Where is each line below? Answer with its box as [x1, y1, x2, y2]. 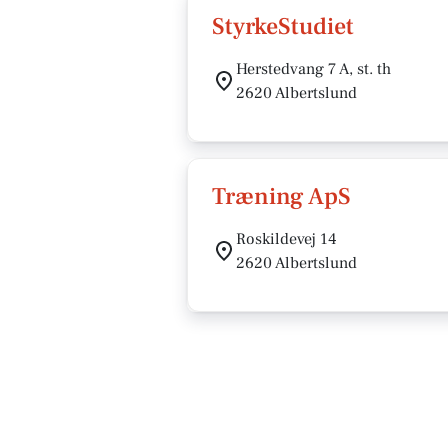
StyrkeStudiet [212, 11, 354, 42]
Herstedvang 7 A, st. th [236, 59, 391, 79]
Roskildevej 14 [236, 229, 337, 249]
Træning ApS [212, 181, 351, 212]
